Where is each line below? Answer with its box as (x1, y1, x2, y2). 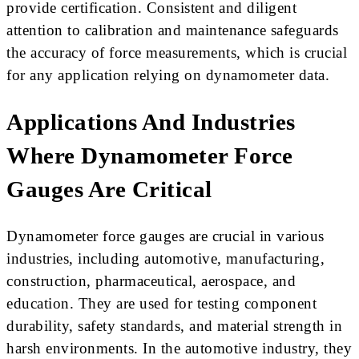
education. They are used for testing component (6, 295, 317, 313)
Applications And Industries (6, 109, 296, 135)
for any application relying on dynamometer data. (6, 66, 329, 83)
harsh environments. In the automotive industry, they (6, 340, 352, 357)
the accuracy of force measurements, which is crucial (6, 43, 347, 61)
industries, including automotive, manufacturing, (6, 250, 325, 268)
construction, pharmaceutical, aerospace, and (6, 272, 296, 290)
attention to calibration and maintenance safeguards (6, 21, 339, 38)
